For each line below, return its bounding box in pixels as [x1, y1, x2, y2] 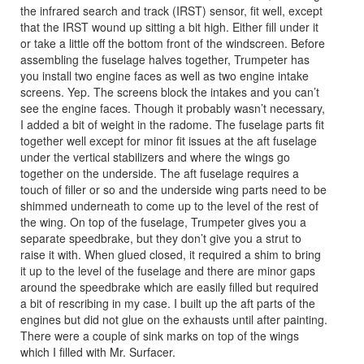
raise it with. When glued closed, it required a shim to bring [20, 245, 321, 262]
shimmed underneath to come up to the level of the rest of [20, 197, 318, 214]
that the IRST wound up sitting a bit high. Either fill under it [20, 18, 318, 35]
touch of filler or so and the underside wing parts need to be [20, 180, 327, 197]
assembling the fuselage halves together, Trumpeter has [20, 50, 310, 67]
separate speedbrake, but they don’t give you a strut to [20, 229, 301, 246]
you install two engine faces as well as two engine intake [20, 67, 309, 84]
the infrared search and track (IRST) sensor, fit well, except [20, 2, 323, 19]
